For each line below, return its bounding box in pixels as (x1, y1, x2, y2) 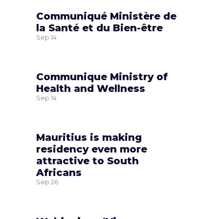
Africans (36, 166, 82, 178)
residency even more (36, 143, 147, 155)
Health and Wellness (36, 82, 145, 94)
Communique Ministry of (36, 70, 168, 83)
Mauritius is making (36, 131, 142, 143)
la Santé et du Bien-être (36, 22, 163, 34)
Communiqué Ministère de (36, 10, 176, 22)
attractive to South (36, 154, 139, 167)
